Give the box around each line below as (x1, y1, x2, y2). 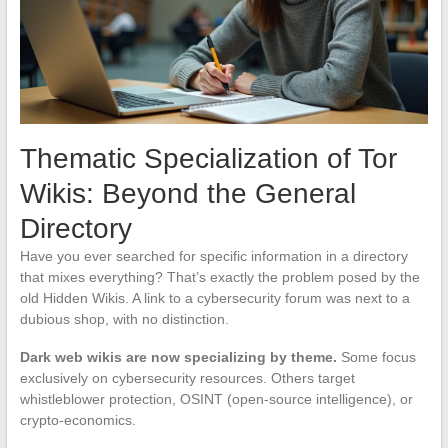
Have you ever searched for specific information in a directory (19, 248, 408, 265)
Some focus (336, 349, 416, 366)
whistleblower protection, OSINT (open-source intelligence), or (19, 391, 413, 408)
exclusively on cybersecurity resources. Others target (19, 370, 355, 387)
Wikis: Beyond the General (19, 178, 356, 210)
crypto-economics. (19, 412, 136, 429)
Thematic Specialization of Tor (19, 143, 397, 175)
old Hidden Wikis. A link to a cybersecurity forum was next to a (19, 290, 410, 307)
